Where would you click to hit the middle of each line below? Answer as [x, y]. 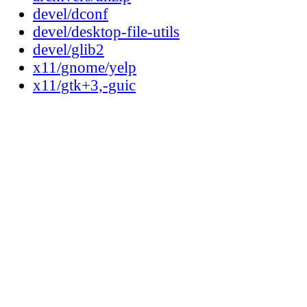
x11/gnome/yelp [85, 68]
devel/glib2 [69, 50]
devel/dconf [71, 14]
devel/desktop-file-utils [106, 32]
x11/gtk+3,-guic [84, 86]
